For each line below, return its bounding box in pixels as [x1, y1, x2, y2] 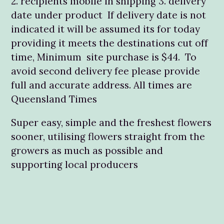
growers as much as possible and [11, 144, 163, 157]
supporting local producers [11, 158, 140, 171]
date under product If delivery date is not [11, 8, 206, 21]
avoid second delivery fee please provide [11, 64, 200, 77]
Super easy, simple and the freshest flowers [11, 116, 211, 129]
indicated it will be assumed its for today [11, 22, 200, 35]
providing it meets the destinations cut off [11, 36, 208, 49]
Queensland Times [11, 92, 97, 105]
